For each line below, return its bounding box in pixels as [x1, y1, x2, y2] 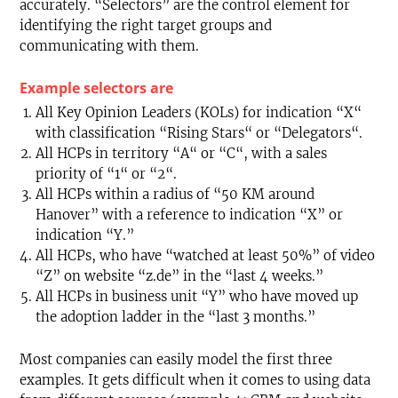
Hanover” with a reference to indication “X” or [36, 205, 343, 223]
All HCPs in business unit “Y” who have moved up [36, 287, 358, 305]
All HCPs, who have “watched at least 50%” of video [36, 246, 375, 264]
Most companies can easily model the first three [20, 350, 332, 368]
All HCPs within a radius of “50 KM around [36, 185, 314, 203]
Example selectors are [20, 77, 173, 98]
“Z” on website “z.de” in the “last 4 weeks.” [36, 267, 323, 284]
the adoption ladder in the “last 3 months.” [36, 307, 315, 325]
